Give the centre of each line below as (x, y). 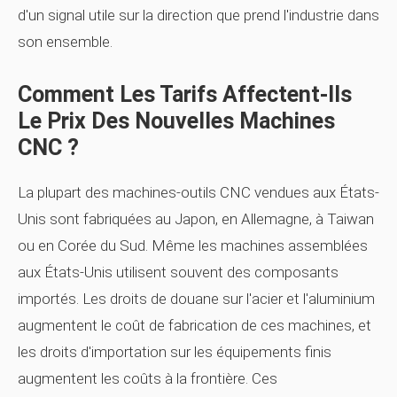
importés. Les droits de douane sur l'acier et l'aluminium (196, 299)
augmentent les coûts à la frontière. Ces (148, 378)
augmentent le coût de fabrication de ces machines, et (195, 325)
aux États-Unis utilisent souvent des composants (178, 272)
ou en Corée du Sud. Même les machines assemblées (193, 245)
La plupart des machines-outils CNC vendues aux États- (198, 192)
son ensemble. (65, 42)
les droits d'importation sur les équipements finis (175, 352)
